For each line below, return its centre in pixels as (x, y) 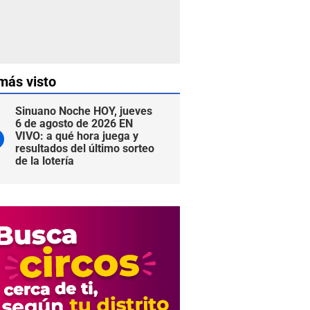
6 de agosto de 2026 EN (74, 124)
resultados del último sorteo (85, 148)
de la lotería (45, 161)
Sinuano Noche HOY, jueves (84, 111)
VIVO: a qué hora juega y (77, 136)
